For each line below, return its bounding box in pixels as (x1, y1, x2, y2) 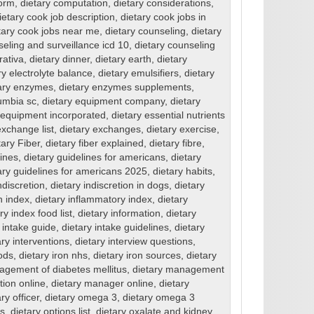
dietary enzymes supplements (58, 82, 191, 93)
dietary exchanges (59, 124, 141, 135)
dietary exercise (146, 124, 217, 135)
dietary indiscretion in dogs (50, 180, 169, 191)
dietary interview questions (74, 236, 193, 247)
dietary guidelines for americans (23, 152, 165, 163)
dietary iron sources (93, 250, 181, 261)
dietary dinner (29, 54, 90, 65)
